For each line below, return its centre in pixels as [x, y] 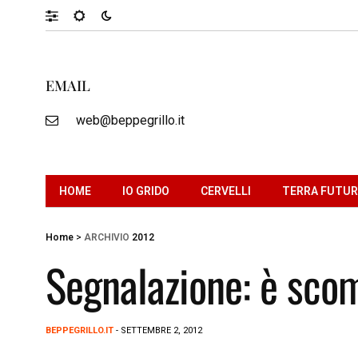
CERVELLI [226, 191]
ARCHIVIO [107, 237]
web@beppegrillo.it [130, 120]
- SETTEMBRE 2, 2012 [158, 330]
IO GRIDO [146, 191]
